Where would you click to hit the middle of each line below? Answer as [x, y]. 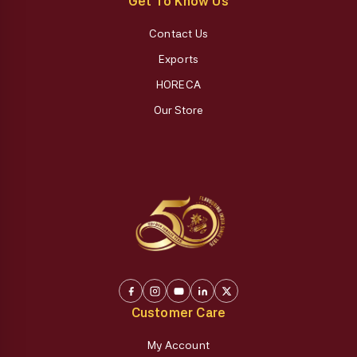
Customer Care [178, 313]
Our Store [178, 110]
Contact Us [178, 33]
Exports [178, 59]
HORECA [178, 84]
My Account [178, 345]
